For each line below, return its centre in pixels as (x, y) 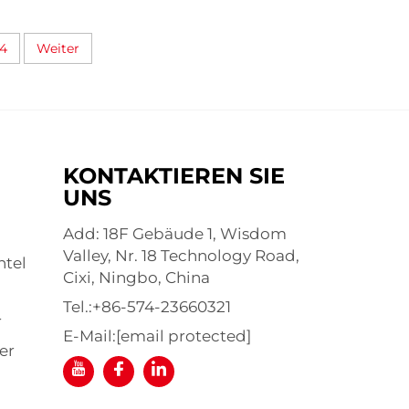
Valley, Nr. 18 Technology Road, (181, 256)
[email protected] (183, 336)
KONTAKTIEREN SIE (173, 176)
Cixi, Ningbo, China (136, 278)
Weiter (58, 49)
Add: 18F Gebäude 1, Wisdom (174, 234)
